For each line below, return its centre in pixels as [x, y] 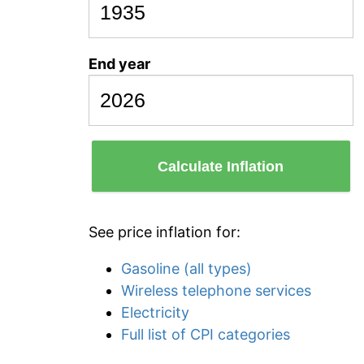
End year [119, 64]
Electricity [155, 312]
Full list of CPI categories [206, 334]
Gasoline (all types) [186, 269]
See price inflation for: [165, 232]
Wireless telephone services [216, 290]
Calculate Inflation [221, 166]
